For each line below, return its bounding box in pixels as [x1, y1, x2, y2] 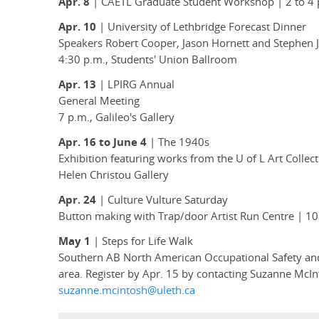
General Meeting [58, 93, 140, 109]
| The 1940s [150, 135, 209, 150]
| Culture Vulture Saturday [96, 192, 228, 208]
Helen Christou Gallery [58, 167, 169, 183]
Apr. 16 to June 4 [58, 135, 150, 150]
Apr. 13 [58, 77, 96, 93]
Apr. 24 [58, 192, 96, 208]
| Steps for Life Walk [90, 234, 193, 249]
